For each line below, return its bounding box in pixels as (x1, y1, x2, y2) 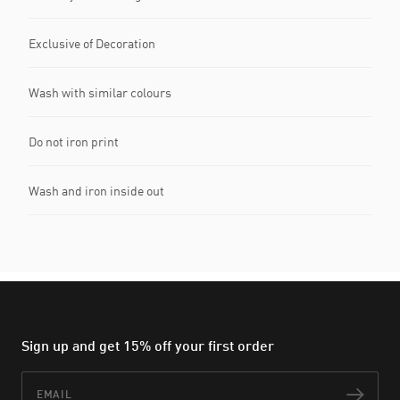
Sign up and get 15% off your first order (21, 336, 274, 354)
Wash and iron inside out (29, 182, 164, 198)
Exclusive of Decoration (29, 35, 155, 51)
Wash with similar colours (29, 84, 171, 100)
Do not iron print (29, 133, 119, 149)
